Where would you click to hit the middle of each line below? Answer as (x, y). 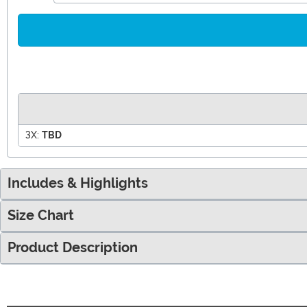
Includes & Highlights (78, 183)
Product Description (73, 247)
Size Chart (41, 215)
